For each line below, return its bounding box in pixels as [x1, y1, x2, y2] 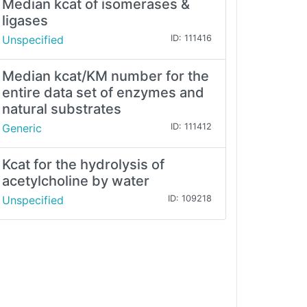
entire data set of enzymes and [2, 84, 204, 101]
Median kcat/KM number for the [2, 68, 209, 85]
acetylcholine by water [2, 173, 149, 190]
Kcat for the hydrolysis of [2, 156, 164, 173]
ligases [2, 12, 48, 29]
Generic [2, 121, 42, 136]
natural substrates [2, 101, 121, 118]
